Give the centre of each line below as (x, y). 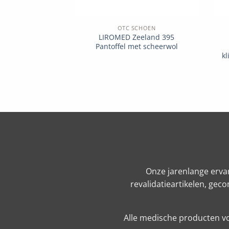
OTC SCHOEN (136, 28)
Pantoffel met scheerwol (136, 46)
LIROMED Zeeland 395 (136, 37)
